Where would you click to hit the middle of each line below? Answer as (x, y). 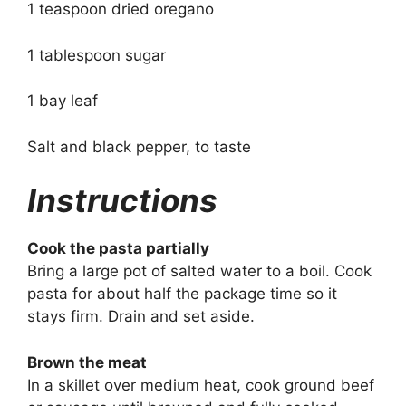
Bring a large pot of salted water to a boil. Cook (199, 271)
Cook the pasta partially (118, 249)
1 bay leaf (63, 101)
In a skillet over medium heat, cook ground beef (201, 385)
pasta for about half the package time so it (182, 294)
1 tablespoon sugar (97, 55)
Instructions (122, 201)
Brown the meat (87, 362)
